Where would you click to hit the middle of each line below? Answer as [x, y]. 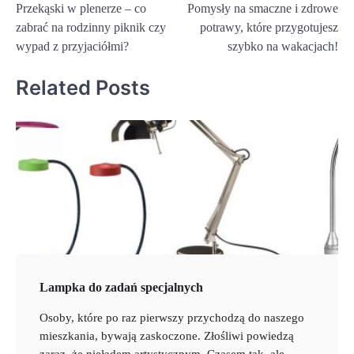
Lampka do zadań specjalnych [121, 288]
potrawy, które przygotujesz [269, 27]
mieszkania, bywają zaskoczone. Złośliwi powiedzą [167, 336]
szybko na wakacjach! [283, 46]
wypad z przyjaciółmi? [72, 46]
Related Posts [83, 88]
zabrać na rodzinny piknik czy [91, 27]
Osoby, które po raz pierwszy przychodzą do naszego [172, 318]
